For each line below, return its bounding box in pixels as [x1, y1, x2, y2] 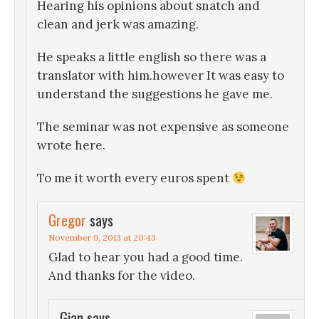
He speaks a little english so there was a [37, 49, 266, 66]
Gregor [48, 209, 86, 231]
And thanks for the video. [48, 268, 195, 284]
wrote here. [37, 137, 105, 154]
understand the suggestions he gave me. [37, 86, 273, 103]
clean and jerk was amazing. [37, 16, 199, 33]
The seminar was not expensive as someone [37, 119, 289, 135]
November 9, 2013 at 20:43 [48, 232, 156, 244]
